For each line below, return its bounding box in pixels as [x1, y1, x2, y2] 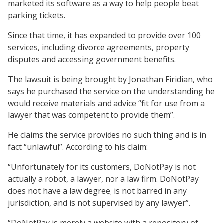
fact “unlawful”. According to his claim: [8, 141, 148, 152]
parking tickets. [8, 9, 65, 21]
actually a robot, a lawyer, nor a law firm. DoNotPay [8, 173, 199, 184]
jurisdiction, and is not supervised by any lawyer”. [8, 197, 190, 208]
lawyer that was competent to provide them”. [8, 109, 175, 120]
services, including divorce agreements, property [8, 41, 189, 53]
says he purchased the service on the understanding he [8, 85, 215, 97]
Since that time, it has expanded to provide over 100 [8, 29, 201, 41]
